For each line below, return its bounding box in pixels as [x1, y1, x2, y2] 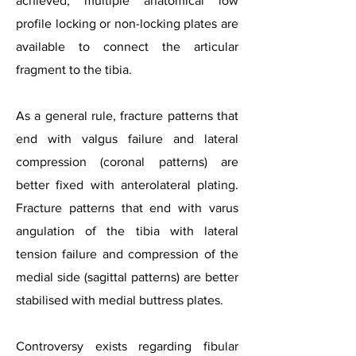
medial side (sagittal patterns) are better [16, 270, 238, 284]
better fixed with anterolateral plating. [16, 178, 238, 192]
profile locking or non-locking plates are [16, 17, 238, 30]
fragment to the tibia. [16, 63, 132, 76]
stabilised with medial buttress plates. [16, 293, 223, 307]
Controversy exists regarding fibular [16, 339, 238, 353]
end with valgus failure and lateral [16, 132, 238, 145]
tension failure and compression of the [16, 247, 238, 261]
